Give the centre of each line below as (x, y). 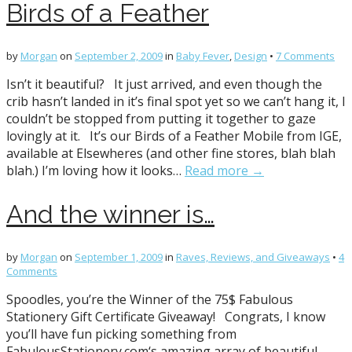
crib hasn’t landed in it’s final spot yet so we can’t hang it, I (176, 101)
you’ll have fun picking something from (121, 334)
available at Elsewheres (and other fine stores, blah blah (171, 153)
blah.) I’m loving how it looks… (95, 170)
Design (251, 55)
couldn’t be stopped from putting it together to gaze (161, 118)
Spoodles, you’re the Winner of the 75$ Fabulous (150, 299)
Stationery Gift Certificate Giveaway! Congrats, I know (166, 316)
